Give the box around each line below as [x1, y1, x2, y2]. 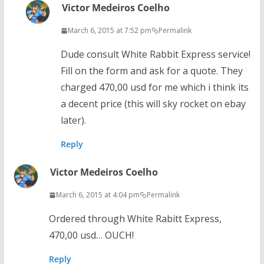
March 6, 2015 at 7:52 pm [67, 25, 151, 36]
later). [60, 114, 86, 127]
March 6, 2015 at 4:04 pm [55, 190, 140, 200]
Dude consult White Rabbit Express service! [60, 48, 250, 61]
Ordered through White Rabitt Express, [48, 212, 222, 226]
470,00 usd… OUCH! [48, 229, 134, 242]
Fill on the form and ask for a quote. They [60, 64, 243, 78]
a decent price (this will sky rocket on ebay [60, 97, 246, 111]
